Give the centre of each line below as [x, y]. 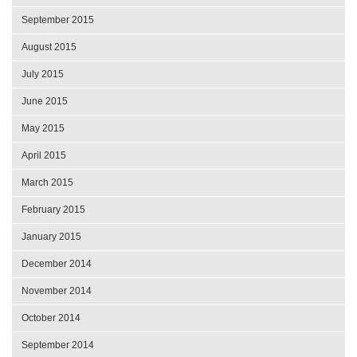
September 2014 [58, 345]
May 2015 [43, 128]
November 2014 [57, 290]
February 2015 [53, 209]
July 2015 [43, 74]
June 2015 [45, 101]
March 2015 [47, 182]
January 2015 [51, 236]
